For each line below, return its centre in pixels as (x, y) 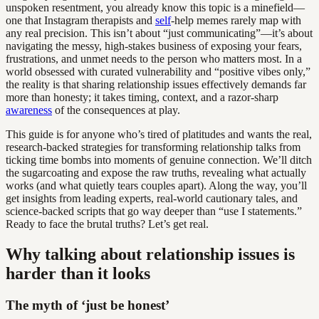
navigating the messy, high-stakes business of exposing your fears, (154, 46)
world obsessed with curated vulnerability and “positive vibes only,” (158, 71)
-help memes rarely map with (236, 20)
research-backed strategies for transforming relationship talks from (153, 147)
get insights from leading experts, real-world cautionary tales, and (152, 198)
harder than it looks (78, 273)
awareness (29, 110)
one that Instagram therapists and (80, 20)
